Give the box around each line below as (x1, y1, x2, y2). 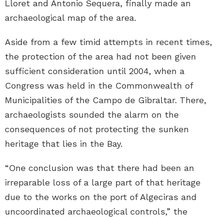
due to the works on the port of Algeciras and (5, 192, 197, 202)
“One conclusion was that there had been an (5, 163, 194, 173)
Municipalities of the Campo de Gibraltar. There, (5, 95, 206, 106)
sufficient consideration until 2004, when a (5, 66, 185, 77)
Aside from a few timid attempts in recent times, (5, 37, 212, 47)
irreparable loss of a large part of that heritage (5, 177, 201, 188)
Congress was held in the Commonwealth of (5, 80, 193, 91)
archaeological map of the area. (5, 13, 136, 23)
